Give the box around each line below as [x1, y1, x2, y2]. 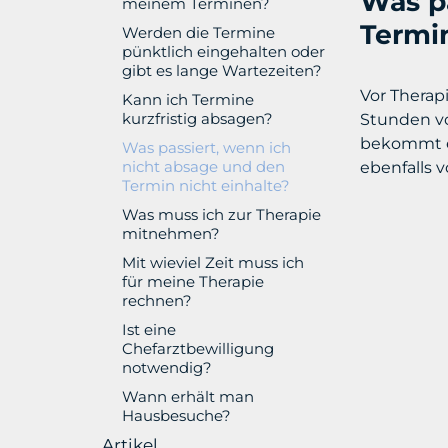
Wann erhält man [122, 386, 254, 406]
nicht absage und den [122, 156, 285, 176]
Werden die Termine [122, 22, 275, 42]
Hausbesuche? [122, 405, 231, 425]
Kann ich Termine [122, 89, 254, 109]
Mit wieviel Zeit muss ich [122, 252, 304, 272]
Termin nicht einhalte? [122, 175, 290, 195]
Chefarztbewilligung [122, 338, 274, 358]
